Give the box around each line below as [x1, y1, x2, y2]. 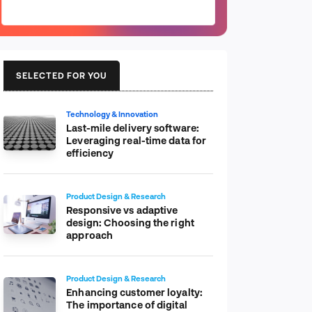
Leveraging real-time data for [66, 134, 207, 146]
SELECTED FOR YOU [16, 70, 107, 80]
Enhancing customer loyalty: [66, 286, 203, 298]
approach [66, 228, 114, 241]
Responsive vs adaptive [66, 203, 178, 216]
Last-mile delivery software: [66, 121, 200, 134]
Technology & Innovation [66, 109, 159, 118]
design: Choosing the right [66, 216, 194, 228]
